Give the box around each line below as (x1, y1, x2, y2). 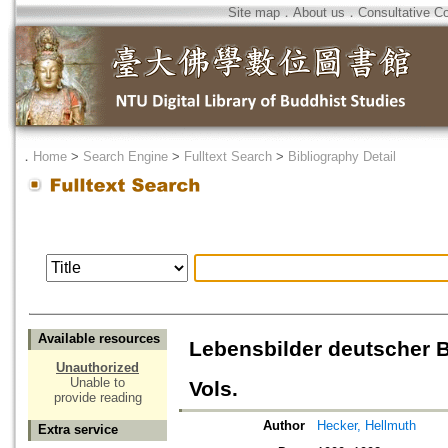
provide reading (53, 390, 142, 406)
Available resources (38, 331, 160, 347)
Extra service (38, 422, 118, 438)
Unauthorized (56, 360, 139, 376)
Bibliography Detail (288, 149, 396, 164)
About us (293, 5, 345, 20)
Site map (228, 5, 280, 20)
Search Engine (83, 149, 168, 164)
